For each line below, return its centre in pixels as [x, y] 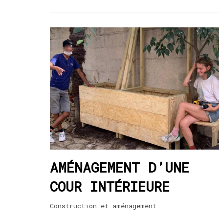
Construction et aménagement [103, 206]
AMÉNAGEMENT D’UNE [120, 167]
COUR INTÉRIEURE [110, 186]
